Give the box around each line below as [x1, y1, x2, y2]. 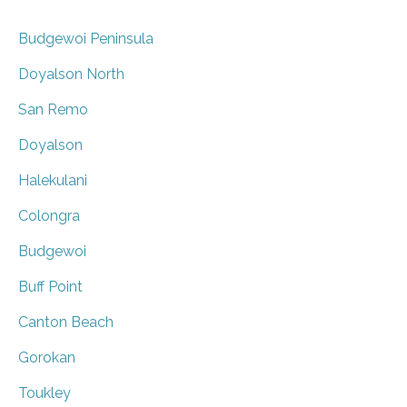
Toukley [18, 383, 71, 402]
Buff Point [18, 277, 83, 295]
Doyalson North [18, 65, 124, 83]
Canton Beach [18, 313, 114, 331]
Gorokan [18, 348, 75, 366]
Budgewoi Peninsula [18, 29, 154, 47]
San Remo [18, 100, 88, 118]
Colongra [18, 206, 80, 224]
